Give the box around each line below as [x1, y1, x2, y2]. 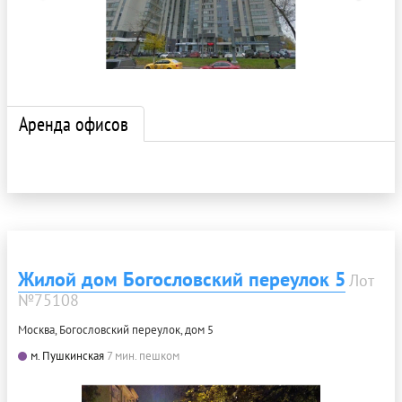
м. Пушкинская [31, 347, 104, 363]
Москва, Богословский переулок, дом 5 [18, 321, 214, 337]
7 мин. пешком [107, 347, 179, 363]
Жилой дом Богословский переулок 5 [18, 266, 345, 292]
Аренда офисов [19, 110, 128, 136]
